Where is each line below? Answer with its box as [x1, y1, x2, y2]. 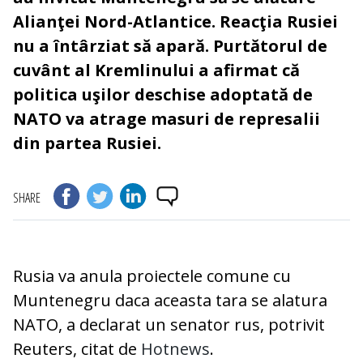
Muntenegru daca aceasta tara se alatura [13, 289, 327, 312]
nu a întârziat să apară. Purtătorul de [13, 35, 327, 58]
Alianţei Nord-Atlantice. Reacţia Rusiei [13, 11, 338, 33]
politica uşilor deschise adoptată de [13, 83, 313, 106]
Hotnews [141, 338, 210, 361]
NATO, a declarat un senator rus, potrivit [13, 314, 325, 336]
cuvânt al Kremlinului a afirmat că [13, 59, 300, 82]
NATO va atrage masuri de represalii [13, 108, 320, 130]
